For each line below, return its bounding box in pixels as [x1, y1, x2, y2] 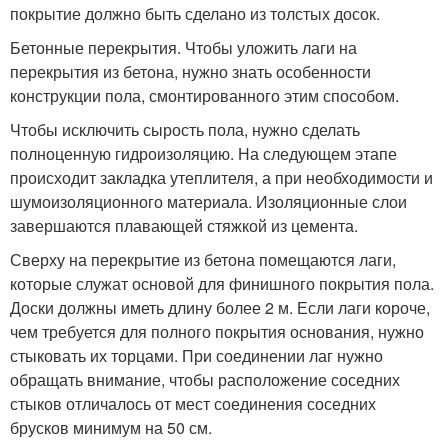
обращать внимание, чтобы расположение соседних [10, 367, 400, 391]
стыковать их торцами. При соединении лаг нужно [10, 343, 383, 367]
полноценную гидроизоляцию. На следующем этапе [10, 141, 397, 165]
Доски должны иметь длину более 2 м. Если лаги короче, [10, 295, 430, 319]
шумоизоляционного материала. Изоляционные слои [10, 189, 407, 213]
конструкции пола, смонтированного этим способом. [10, 83, 399, 107]
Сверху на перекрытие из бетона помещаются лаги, [10, 247, 396, 271]
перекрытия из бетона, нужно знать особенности [10, 59, 371, 83]
